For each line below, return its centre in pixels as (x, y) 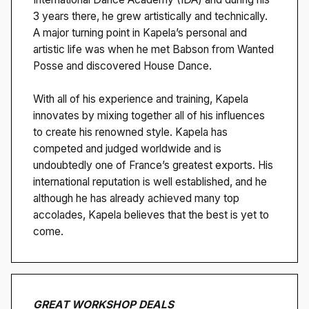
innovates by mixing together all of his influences (149, 115)
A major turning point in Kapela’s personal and (140, 32)
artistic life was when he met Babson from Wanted (154, 49)
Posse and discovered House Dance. (123, 66)
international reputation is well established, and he (150, 181)
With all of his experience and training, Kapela (141, 99)
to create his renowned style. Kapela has (131, 132)
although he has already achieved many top (137, 198)
